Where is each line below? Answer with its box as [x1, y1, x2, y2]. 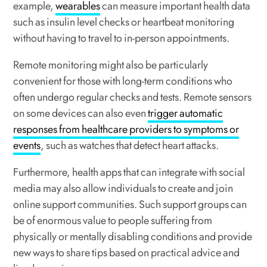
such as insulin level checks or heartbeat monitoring [13, 14, 235, 30]
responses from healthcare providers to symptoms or [13, 122, 240, 138]
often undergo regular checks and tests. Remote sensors [13, 89, 252, 105]
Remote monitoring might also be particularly [13, 57, 209, 73]
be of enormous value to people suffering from [13, 213, 213, 229]
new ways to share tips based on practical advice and [13, 245, 240, 261]
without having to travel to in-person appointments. [13, 30, 232, 46]
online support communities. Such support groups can [13, 197, 247, 213]
